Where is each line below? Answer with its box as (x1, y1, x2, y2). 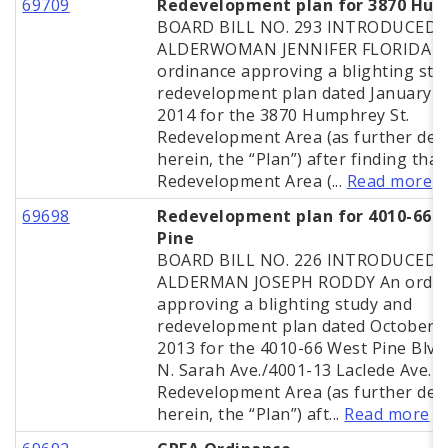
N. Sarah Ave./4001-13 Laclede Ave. (157, 359, 432, 382)
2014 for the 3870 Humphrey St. (157, 104, 410, 127)
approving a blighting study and (157, 293, 413, 316)
